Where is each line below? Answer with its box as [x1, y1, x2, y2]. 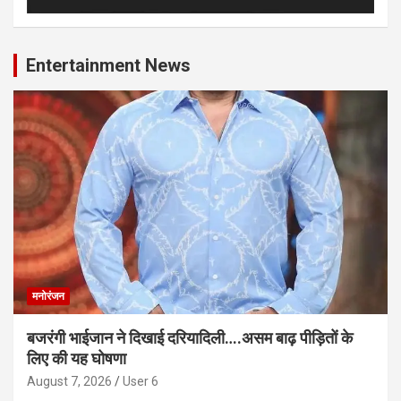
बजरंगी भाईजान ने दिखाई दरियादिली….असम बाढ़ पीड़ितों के [27, 328, 353, 348]
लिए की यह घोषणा [27, 349, 126, 369]
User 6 [123, 374, 158, 389]
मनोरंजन [32, 290, 64, 303]
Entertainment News [26, 54, 191, 76]
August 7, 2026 [27, 374, 112, 389]
